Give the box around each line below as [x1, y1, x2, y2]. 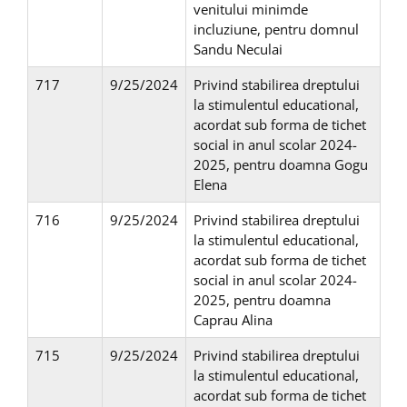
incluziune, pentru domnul [194, 20, 359, 39]
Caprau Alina [194, 311, 273, 330]
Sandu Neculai [194, 40, 283, 59]
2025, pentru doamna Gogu [194, 155, 368, 174]
